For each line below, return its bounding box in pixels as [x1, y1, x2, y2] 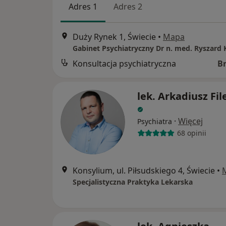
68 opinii [177, 128, 206, 138]
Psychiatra [137, 116, 172, 126]
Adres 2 [114, 1, 142, 13]
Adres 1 [69, 1, 97, 13]
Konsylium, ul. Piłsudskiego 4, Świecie [73, 164, 215, 176]
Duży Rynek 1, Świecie [73, 31, 156, 42]
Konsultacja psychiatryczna [73, 58, 176, 69]
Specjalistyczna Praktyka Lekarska [73, 177, 193, 187]
